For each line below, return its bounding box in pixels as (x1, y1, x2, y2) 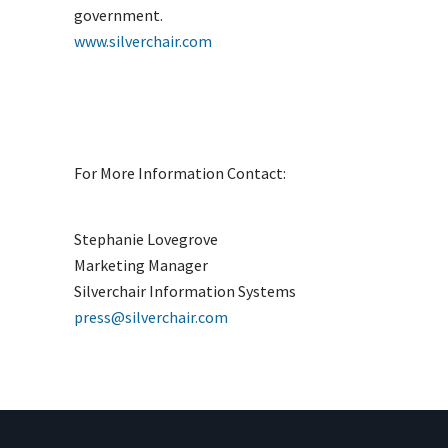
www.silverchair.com (74, 31, 212, 51)
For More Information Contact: (74, 163, 286, 183)
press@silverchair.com (74, 307, 228, 327)
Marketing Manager (74, 255, 208, 275)
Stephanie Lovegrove (74, 229, 218, 249)
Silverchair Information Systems (74, 281, 296, 301)
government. (74, 5, 163, 25)
